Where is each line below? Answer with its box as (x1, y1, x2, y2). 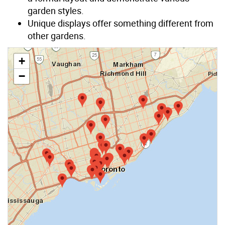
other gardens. (28, 30, 86, 42)
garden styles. (28, 5, 84, 17)
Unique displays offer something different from (28, 17, 213, 30)
